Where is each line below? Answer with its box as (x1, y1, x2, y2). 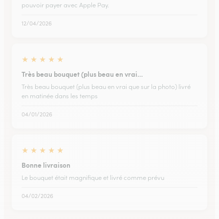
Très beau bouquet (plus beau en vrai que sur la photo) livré (22, 83, 191, 91)
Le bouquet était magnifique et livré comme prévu (22, 174, 164, 182)
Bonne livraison (22, 160, 70, 170)
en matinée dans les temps (22, 92, 98, 100)
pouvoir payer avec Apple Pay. (22, 1, 109, 9)
